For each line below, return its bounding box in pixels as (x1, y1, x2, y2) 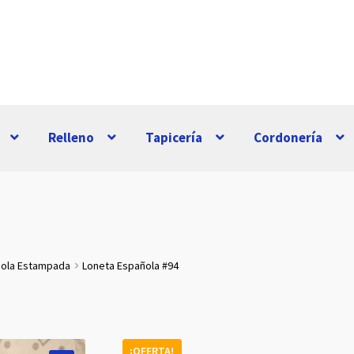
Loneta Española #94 (82, 258, 179, 273)
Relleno (48, 129, 95, 147)
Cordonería (254, 129, 323, 147)
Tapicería (145, 129, 203, 147)
